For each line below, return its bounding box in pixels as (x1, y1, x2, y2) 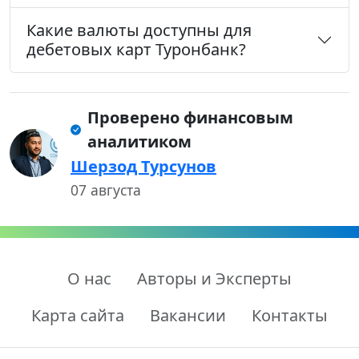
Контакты (252, 305, 328, 327)
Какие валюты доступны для (26, 19, 252, 42)
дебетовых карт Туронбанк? (26, 38, 246, 61)
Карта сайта (31, 305, 124, 327)
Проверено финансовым (87, 107, 294, 129)
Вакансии (150, 305, 226, 327)
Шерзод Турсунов (71, 155, 216, 178)
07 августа (71, 180, 141, 200)
